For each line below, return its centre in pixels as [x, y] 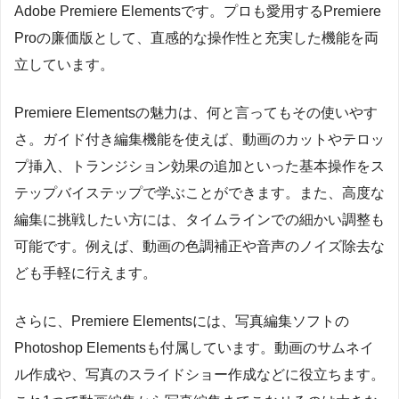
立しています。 [64, 64]
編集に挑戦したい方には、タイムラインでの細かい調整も [199, 219]
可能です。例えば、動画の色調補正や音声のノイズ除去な [199, 246]
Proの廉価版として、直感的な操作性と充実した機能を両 [196, 37]
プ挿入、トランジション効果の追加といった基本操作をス [199, 166]
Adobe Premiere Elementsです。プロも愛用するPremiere [198, 11]
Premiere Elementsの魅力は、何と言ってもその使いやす [196, 112]
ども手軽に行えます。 [85, 273]
